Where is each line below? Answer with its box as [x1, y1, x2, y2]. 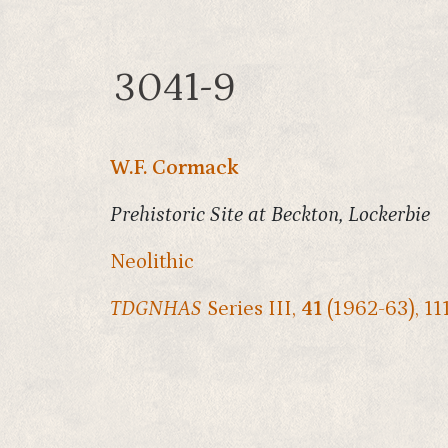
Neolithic [110, 250, 194, 274]
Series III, [202, 297, 301, 321]
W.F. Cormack [110, 156, 239, 180]
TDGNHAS [110, 297, 202, 321]
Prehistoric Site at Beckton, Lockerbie [110, 203, 430, 227]
